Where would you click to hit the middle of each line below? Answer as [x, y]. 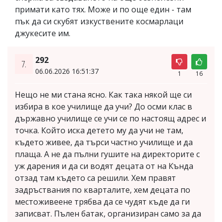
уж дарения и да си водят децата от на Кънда [104, 166]
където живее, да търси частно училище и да [104, 142]
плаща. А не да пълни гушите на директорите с [107, 154]
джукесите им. [43, 33]
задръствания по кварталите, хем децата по [103, 190]
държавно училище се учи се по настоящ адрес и [111, 119]
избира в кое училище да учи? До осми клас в [104, 107]
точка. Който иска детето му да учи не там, [99, 131]
